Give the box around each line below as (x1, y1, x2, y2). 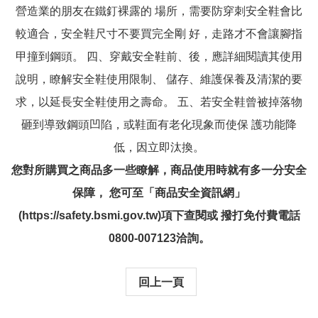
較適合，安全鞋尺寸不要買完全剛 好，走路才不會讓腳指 (16, 27, 302, 40)
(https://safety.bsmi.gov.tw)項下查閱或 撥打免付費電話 (18, 209, 300, 221)
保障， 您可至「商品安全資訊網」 (72, 186, 246, 199)
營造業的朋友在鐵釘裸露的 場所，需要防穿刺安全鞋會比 (16, 4, 302, 17)
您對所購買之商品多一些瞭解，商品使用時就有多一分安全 (11, 163, 307, 176)
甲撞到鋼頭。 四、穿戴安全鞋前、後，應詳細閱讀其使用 (16, 50, 302, 62)
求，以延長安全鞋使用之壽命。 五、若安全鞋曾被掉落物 (16, 95, 302, 108)
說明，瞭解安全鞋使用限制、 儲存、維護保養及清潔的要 (16, 72, 302, 85)
